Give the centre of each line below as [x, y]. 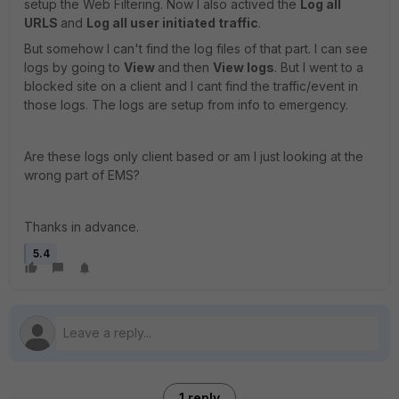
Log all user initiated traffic [172, 23]
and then [185, 67]
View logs [244, 67]
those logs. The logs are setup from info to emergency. [186, 105]
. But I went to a [319, 67]
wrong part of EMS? [84, 175]
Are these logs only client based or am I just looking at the [194, 156]
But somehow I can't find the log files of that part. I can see [196, 49]
